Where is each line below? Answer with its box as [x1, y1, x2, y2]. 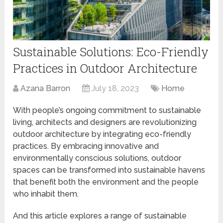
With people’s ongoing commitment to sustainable [13, 105, 202, 115]
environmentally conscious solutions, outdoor [13, 153, 182, 163]
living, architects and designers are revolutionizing [13, 117, 197, 127]
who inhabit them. [13, 189, 79, 199]
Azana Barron [20, 83, 71, 93]
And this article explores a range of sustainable [13, 211, 187, 221]
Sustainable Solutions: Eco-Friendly [13, 43, 209, 60]
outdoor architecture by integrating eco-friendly [13, 129, 192, 139]
